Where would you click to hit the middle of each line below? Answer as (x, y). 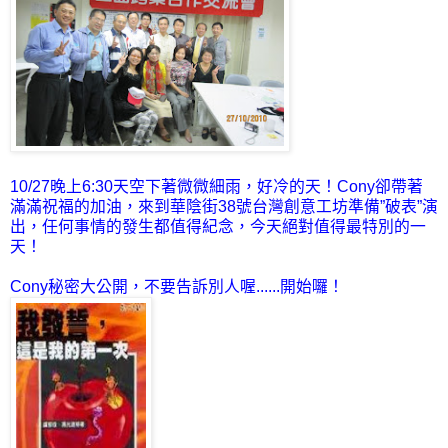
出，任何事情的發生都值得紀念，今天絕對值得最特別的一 (218, 226)
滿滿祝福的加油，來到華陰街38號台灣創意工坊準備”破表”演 (224, 206)
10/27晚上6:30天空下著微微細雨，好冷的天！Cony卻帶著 (216, 186)
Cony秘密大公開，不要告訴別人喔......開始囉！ (177, 286)
